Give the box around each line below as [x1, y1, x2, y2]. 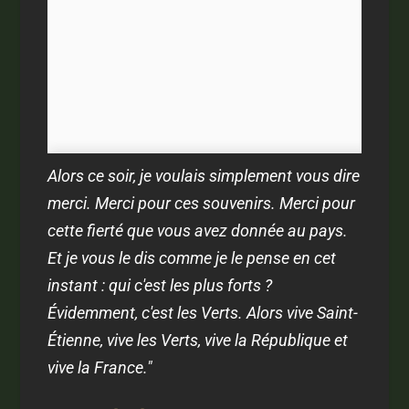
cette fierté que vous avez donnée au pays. [47, 221, 349, 241]
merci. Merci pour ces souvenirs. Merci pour [47, 194, 356, 214]
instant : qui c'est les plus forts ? [47, 276, 273, 296]
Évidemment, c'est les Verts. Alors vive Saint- [47, 303, 359, 323]
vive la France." [47, 358, 153, 378]
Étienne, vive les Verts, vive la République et [47, 330, 349, 351]
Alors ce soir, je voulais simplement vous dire [47, 166, 361, 186]
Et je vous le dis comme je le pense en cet [47, 248, 337, 268]
